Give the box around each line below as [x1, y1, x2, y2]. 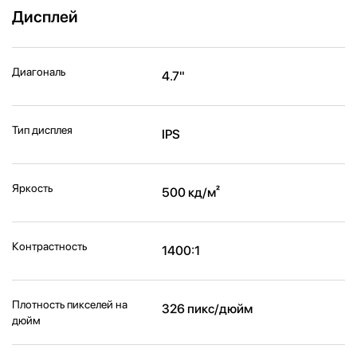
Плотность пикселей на [12, 298, 127, 312]
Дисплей [12, 7, 78, 27]
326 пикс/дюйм [162, 301, 253, 317]
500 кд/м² [162, 185, 221, 201]
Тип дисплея [12, 124, 73, 137]
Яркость [12, 182, 53, 195]
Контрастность [12, 240, 87, 253]
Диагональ [12, 65, 65, 79]
